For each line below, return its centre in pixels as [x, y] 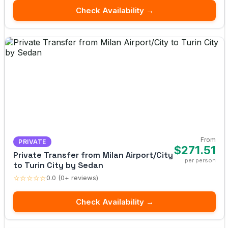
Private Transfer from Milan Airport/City [93, 155]
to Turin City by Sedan [58, 165]
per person [200, 160]
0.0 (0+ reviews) [72, 178]
